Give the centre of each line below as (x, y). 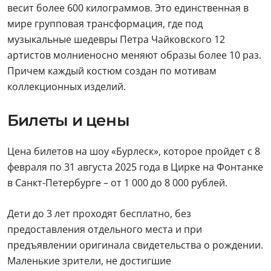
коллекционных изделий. (67, 87)
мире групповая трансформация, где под (105, 24)
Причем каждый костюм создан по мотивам (112, 71)
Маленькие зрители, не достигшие (89, 261)
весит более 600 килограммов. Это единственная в (128, 8)
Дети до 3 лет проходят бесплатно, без (99, 214)
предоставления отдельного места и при (105, 229)
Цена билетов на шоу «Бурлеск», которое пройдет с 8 (134, 151)
